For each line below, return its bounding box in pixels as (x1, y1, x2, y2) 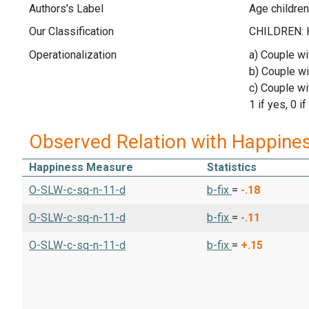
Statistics (207, 161, 257, 175)
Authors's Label (29, 1, 103, 15)
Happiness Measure (29, 161, 133, 175)
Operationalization (29, 48, 117, 61)
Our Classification (29, 25, 114, 39)
